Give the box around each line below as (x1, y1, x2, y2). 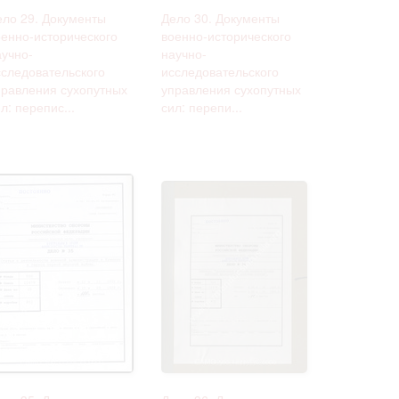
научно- (161, 44, 207, 62)
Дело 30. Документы (161, 8, 280, 27)
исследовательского (161, 61, 279, 80)
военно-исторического (161, 26, 291, 45)
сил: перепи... (161, 97, 242, 116)
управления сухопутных (161, 79, 301, 98)
